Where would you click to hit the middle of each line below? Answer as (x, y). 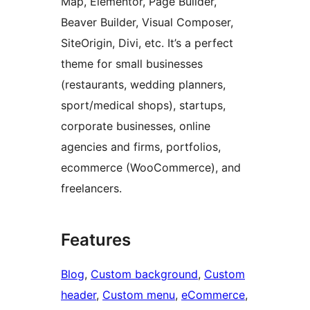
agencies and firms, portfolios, (141, 147)
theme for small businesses (132, 64)
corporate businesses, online (136, 126)
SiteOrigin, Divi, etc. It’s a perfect (147, 43)
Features (96, 240)
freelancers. (91, 189)
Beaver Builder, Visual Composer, (147, 22)
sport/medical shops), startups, (143, 106)
